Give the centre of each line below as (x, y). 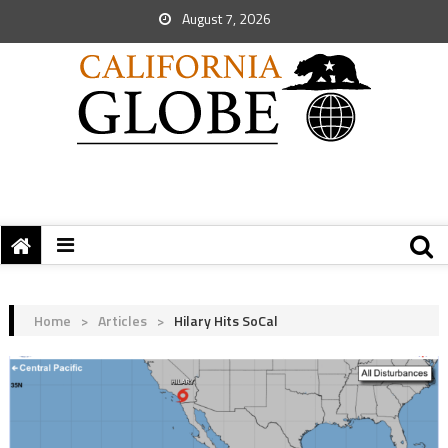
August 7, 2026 (225, 18)
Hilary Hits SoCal (225, 320)
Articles (122, 320)
